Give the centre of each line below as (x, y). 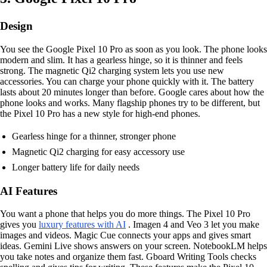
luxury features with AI (82, 225)
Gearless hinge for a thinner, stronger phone (94, 136)
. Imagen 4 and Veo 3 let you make (193, 225)
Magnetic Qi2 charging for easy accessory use (98, 151)
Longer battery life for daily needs (76, 167)
